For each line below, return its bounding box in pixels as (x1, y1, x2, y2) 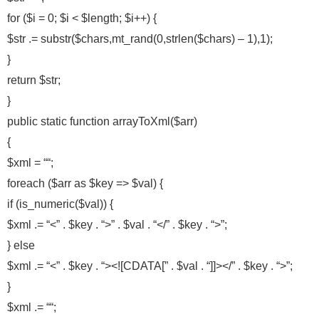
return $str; (7, 74, 61, 86)
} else (7, 239, 35, 251)
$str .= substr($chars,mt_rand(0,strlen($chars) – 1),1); (7, 33, 273, 45)
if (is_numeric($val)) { (7, 198, 113, 210)
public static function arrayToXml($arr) (7, 115, 197, 127)
